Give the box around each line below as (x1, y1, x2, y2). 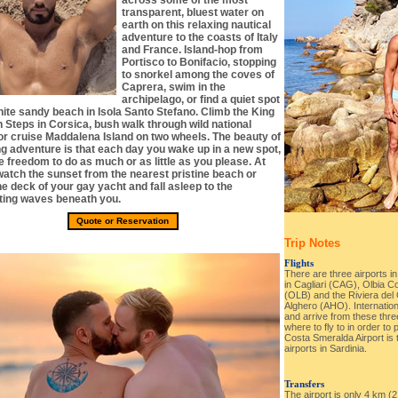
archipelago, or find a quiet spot (121, 93, 280, 106)
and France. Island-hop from (121, 44, 263, 56)
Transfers (283, 378, 324, 389)
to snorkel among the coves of (121, 68, 275, 81)
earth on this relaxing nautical (121, 19, 271, 31)
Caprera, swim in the (121, 81, 226, 93)
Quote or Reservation (76, 215, 169, 226)
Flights (283, 258, 314, 269)
